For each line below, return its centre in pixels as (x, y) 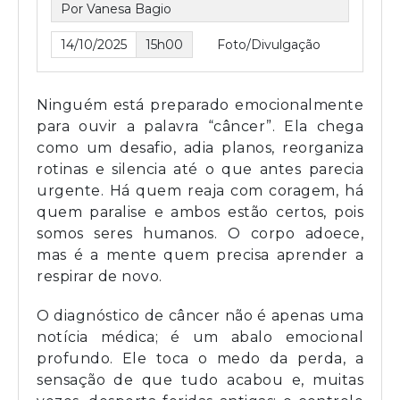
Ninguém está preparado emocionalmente (200, 105)
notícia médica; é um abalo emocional (200, 337)
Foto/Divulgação (269, 45)
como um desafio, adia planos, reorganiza (200, 148)
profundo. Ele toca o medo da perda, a (200, 358)
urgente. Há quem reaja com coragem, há (200, 191)
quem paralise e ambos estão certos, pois (200, 212)
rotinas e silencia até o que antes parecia (200, 169)
